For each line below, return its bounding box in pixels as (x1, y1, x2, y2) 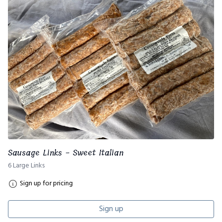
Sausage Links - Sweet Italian (8, 146, 123, 160)
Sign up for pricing (20, 177, 73, 189)
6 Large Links (8, 160, 45, 171)
